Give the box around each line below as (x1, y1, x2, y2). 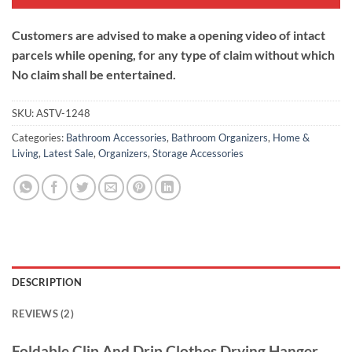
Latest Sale (43, 146, 93, 159)
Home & (273, 130, 310, 144)
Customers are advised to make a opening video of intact (12, 27, 325, 42)
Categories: (12, 130, 66, 144)
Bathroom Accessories (66, 130, 167, 144)
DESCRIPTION (12, 275, 82, 288)
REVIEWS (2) (12, 306, 74, 320)
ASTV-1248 (36, 106, 90, 119)
